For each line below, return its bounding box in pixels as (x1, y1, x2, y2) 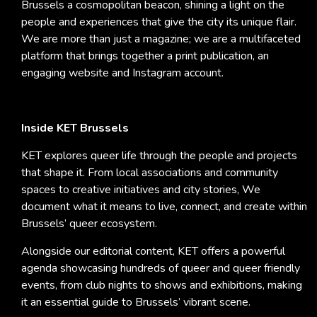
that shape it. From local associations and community (21, 165, 278, 180)
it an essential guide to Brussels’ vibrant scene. (21, 294, 250, 310)
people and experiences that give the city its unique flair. (21, 14, 296, 30)
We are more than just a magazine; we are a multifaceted (21, 31, 301, 47)
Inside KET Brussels (21, 120, 129, 136)
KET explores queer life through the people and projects (21, 148, 297, 163)
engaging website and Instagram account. (21, 65, 224, 81)
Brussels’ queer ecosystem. (21, 216, 157, 231)
